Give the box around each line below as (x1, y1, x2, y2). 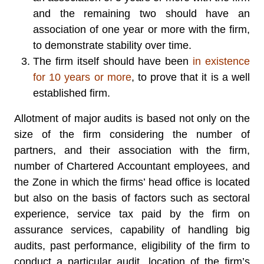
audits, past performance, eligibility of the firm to (14, 240, 250, 252)
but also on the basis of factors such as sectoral (14, 192, 250, 204)
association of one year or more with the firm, (33, 24, 250, 35)
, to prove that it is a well (131, 71, 250, 83)
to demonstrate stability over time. (33, 39, 192, 51)
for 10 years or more (33, 71, 131, 83)
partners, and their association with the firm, (14, 144, 250, 156)
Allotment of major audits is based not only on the (14, 113, 250, 124)
